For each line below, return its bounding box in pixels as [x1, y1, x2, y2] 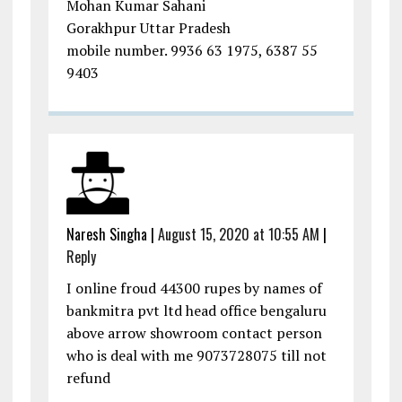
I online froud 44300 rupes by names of [66, 278, 322, 299]
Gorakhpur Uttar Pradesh [66, 18, 231, 39]
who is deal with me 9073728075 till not [66, 345, 327, 366]
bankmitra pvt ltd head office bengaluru [66, 301, 327, 321]
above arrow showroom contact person [66, 323, 322, 344]
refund [66, 368, 110, 389]
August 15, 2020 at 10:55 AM [157, 223, 319, 246]
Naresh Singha [66, 223, 147, 246]
